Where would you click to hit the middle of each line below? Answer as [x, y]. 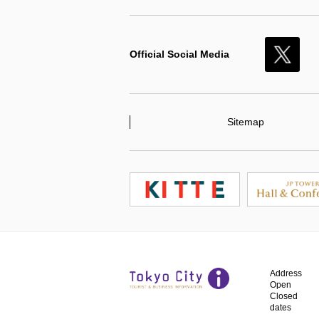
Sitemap [246, 122]
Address [286, 274]
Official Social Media [179, 54]
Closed [284, 297]
